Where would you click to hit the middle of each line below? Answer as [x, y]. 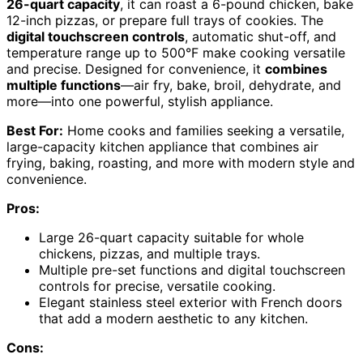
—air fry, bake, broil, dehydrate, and [231, 85]
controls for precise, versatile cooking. [157, 286]
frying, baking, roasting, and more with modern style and [181, 163]
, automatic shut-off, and [261, 37]
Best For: [35, 131]
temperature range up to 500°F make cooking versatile [176, 53]
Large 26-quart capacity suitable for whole [171, 238]
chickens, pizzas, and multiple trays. [149, 254]
